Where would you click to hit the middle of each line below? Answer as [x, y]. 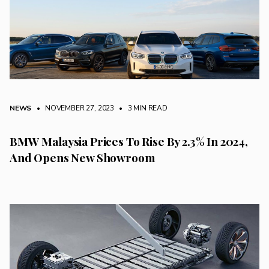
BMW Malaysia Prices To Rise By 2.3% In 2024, [129, 141]
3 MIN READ [147, 108]
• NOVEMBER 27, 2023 [74, 108]
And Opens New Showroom [82, 157]
